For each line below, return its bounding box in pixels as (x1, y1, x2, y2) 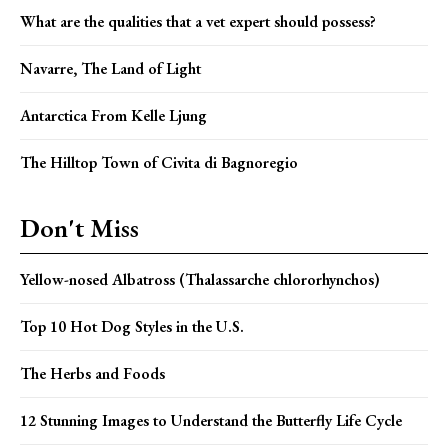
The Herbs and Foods (20, 362, 165, 384)
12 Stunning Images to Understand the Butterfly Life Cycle (20, 409, 402, 431)
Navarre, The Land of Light (20, 57, 201, 79)
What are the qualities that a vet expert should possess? (20, 10, 376, 32)
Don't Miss (20, 210, 139, 245)
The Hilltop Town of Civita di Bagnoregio (20, 151, 298, 173)
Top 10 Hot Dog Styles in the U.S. (20, 315, 244, 337)
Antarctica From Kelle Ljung (20, 104, 207, 126)
